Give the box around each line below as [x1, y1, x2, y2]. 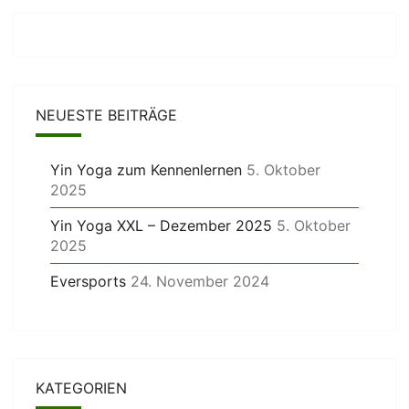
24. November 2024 [131, 272, 269, 290]
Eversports [50, 272, 126, 290]
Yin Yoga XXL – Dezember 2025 [50, 216, 272, 235]
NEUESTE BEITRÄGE [36, 106, 177, 124]
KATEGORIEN [36, 379, 127, 397]
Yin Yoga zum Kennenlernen [50, 161, 242, 179]
